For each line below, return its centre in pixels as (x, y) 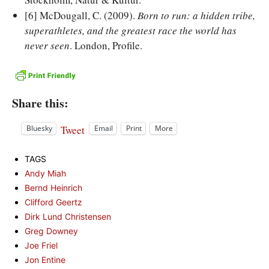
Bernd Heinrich (53, 187)
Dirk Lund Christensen (68, 216)
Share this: (40, 103)
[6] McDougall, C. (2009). (81, 15)
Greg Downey (51, 231)
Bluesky (39, 128)
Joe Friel (41, 245)
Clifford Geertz (53, 202)
